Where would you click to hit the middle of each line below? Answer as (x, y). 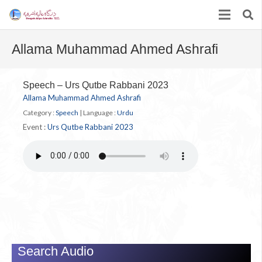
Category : (39, 112)
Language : (100, 112)
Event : (35, 127)
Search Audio (55, 251)
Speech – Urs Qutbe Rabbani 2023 (96, 85)
